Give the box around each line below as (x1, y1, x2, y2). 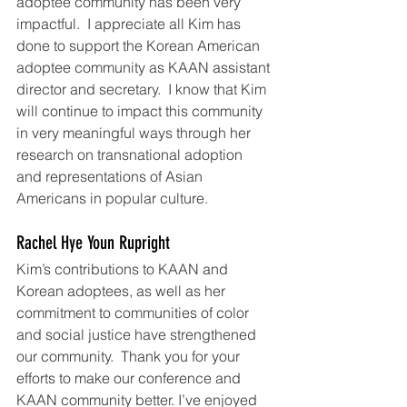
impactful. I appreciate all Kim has (16, 15, 244, 34)
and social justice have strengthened (16, 325, 260, 344)
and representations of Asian (16, 167, 206, 186)
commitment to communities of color (16, 303, 253, 323)
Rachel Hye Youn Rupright (16, 232, 170, 254)
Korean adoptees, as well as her (16, 282, 229, 301)
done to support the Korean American (16, 36, 263, 55)
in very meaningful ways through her (16, 124, 254, 143)
